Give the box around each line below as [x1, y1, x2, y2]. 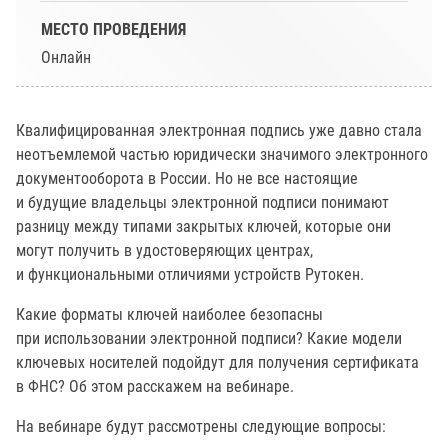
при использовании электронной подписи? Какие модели [16, 329, 402, 348]
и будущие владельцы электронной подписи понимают [16, 193, 389, 212]
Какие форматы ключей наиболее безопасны [16, 305, 323, 324]
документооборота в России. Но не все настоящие [16, 169, 358, 188]
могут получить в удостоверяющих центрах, [16, 241, 313, 260]
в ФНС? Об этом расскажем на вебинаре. [16, 377, 294, 396]
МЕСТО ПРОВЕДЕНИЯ [41, 20, 186, 39]
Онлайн [41, 48, 91, 67]
